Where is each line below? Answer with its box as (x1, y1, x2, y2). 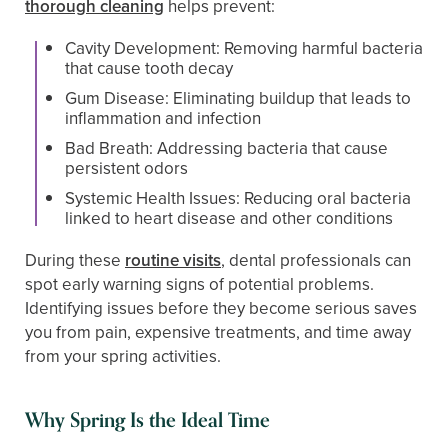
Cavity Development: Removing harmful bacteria (65, 35, 423, 61)
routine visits (125, 247, 221, 273)
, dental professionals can (221, 247, 411, 273)
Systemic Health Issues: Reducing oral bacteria (65, 185, 411, 211)
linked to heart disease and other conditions (65, 205, 393, 231)
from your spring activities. (25, 343, 221, 369)
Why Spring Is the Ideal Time (25, 403, 270, 437)
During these (25, 247, 125, 273)
